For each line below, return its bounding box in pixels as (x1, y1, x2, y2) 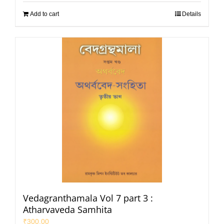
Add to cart (30, 10, 59, 17)
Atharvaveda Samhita (23, 203, 112, 215)
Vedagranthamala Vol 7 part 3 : (23, 191, 153, 204)
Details (182, 10, 201, 17)
